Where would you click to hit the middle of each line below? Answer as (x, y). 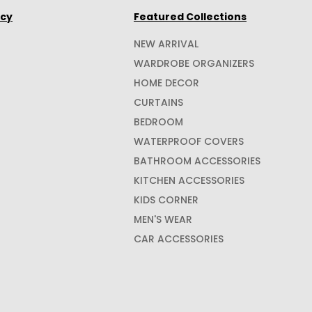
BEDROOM (158, 122)
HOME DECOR (166, 83)
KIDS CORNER (166, 200)
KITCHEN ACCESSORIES (189, 180)
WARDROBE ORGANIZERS (194, 63)
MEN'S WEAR (163, 219)
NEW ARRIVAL (166, 44)
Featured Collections (190, 16)
